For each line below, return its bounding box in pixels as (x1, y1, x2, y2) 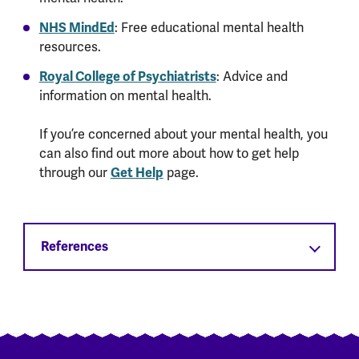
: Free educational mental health (114, 18, 304, 36)
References (40, 237, 108, 255)
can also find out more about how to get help (38, 144, 299, 162)
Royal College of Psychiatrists (38, 67, 216, 85)
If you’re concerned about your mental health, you (38, 125, 328, 143)
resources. (38, 38, 101, 55)
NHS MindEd (38, 18, 115, 36)
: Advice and (216, 67, 288, 85)
